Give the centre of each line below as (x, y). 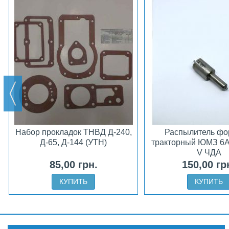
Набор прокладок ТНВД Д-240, (73, 132)
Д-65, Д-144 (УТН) (73, 142)
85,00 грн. (73, 164)
